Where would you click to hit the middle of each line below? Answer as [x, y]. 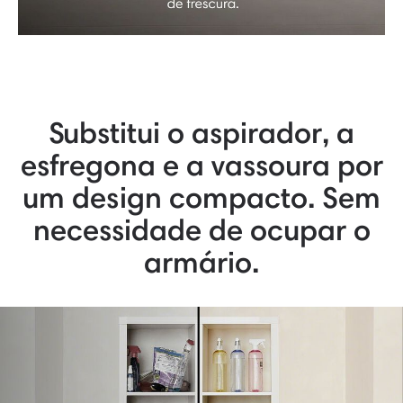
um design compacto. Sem [201, 197]
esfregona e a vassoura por [201, 165]
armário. [201, 262]
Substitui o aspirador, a [201, 132]
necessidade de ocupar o [201, 229]
